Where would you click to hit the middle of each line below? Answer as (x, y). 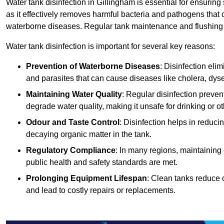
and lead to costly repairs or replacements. (101, 190)
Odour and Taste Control (73, 122)
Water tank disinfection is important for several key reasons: (110, 46)
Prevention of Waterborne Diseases (93, 66)
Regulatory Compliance (71, 150)
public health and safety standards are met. (102, 162)
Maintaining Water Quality (74, 94)
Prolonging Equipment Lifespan (86, 178)
